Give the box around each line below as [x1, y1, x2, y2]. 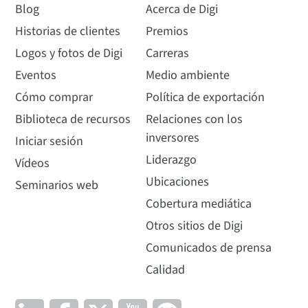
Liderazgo [145, 151, 197, 169]
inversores [145, 129, 199, 147]
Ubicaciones [145, 173, 209, 191]
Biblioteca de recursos [15, 111, 131, 129]
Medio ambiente [145, 67, 230, 85]
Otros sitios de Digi [145, 217, 243, 235]
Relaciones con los [145, 111, 243, 129]
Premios [145, 23, 188, 41]
